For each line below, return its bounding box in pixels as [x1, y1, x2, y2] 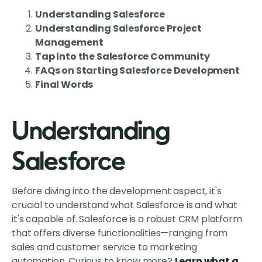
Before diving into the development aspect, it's [12, 184, 222, 198]
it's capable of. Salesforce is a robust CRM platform [12, 212, 242, 226]
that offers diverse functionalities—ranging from [12, 226, 228, 240]
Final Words [35, 78, 94, 92]
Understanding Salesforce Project [35, 22, 202, 36]
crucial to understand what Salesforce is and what [12, 198, 238, 212]
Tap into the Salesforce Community [35, 50, 210, 64]
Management [35, 36, 104, 50]
